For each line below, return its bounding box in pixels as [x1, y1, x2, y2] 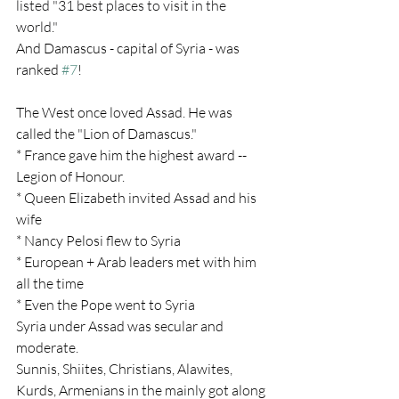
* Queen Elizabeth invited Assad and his [16, 189, 259, 207]
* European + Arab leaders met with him [16, 253, 259, 271]
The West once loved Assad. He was [16, 103, 235, 121]
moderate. [16, 338, 78, 356]
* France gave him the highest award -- [16, 146, 249, 164]
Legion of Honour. [16, 167, 125, 185]
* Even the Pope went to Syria [16, 296, 195, 313]
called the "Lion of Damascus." [16, 125, 197, 142]
